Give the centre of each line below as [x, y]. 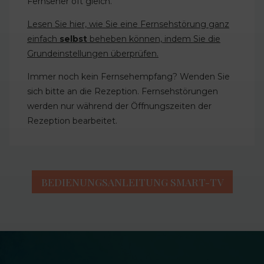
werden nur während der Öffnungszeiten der [119, 106]
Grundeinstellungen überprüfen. [93, 54]
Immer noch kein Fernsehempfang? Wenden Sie [128, 77]
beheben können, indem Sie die [154, 39]
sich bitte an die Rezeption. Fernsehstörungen [123, 92]
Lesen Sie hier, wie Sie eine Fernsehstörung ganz [128, 24]
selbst [73, 39]
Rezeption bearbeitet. [72, 121]
